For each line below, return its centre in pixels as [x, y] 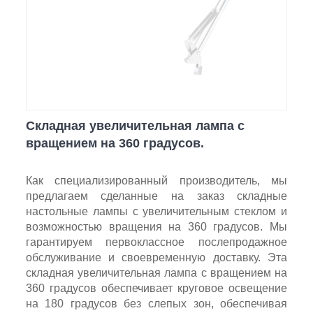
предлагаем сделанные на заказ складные [156, 196]
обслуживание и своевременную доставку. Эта [156, 257]
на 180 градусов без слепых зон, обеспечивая [156, 303]
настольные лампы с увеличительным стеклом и [156, 211]
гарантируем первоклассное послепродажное [156, 242]
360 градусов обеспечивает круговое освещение [156, 288]
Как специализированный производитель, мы [156, 180]
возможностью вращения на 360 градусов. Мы [156, 226]
